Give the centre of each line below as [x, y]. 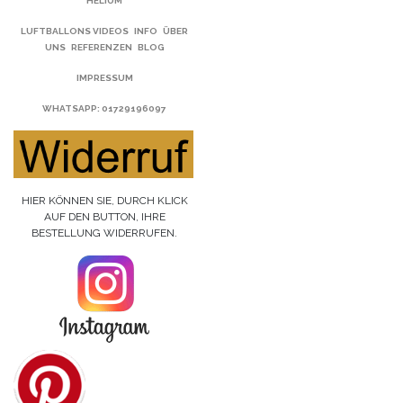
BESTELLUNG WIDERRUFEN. [105, 233]
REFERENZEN [101, 47]
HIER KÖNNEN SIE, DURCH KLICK [104, 200]
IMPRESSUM [104, 77]
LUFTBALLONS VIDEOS [75, 31]
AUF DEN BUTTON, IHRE [104, 216]
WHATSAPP [70, 108]
